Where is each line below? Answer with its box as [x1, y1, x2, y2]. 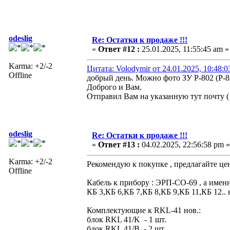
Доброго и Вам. [87, 82, 142, 91]
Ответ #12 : [98, 44, 140, 53]
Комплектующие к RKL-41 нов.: [87, 205, 201, 215]
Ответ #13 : [98, 140, 140, 149]
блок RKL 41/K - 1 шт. [87, 215, 166, 224]
